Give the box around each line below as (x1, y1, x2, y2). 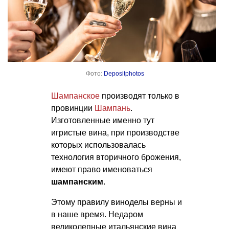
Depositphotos (104, 70, 144, 78)
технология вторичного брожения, (51, 153, 181, 162)
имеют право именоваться (51, 165, 152, 174)
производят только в (100, 91, 179, 101)
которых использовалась (51, 141, 146, 150)
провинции (51, 104, 95, 113)
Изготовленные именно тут (51, 116, 154, 125)
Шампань (95, 104, 130, 113)
